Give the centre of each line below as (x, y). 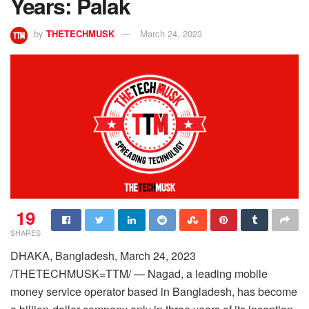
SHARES (26, 232)
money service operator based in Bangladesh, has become (154, 291)
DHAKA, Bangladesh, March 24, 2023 (103, 255)
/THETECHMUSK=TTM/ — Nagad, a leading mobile (139, 273)
